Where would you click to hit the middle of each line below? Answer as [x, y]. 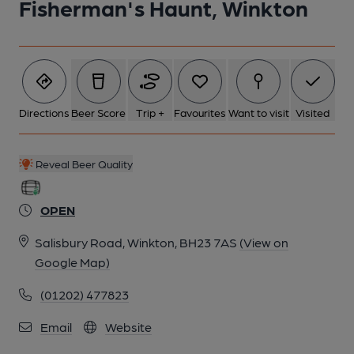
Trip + [150, 112]
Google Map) [72, 262]
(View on [264, 242]
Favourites [200, 112]
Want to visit [258, 112]
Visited [313, 112]
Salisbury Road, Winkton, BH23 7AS [136, 242]
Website [128, 327]
